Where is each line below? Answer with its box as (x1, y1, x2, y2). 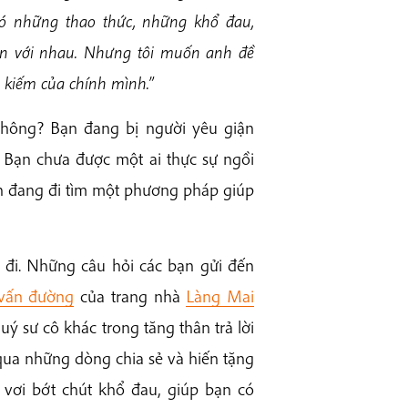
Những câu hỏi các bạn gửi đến (25, 254, 255, 276)
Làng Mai (186, 285, 255, 307)
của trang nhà (74, 285, 187, 307)
